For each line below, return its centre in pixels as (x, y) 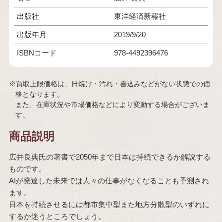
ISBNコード (36, 53)
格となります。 (40, 94)
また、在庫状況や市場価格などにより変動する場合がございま (113, 105)
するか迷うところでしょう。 (57, 216)
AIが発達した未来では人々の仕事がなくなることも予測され (109, 181)
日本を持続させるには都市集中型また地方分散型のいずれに (109, 204)
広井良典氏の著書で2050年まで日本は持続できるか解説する (110, 157)
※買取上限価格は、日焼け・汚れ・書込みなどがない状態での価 (109, 84)
